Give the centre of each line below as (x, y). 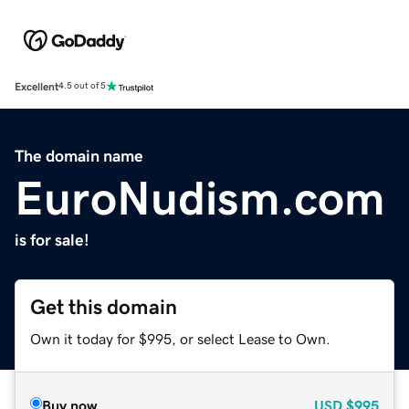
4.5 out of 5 (82, 86)
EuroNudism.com (200, 198)
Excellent (37, 86)
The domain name (79, 156)
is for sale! (52, 240)
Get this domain (104, 307)
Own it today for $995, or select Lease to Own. (180, 338)
